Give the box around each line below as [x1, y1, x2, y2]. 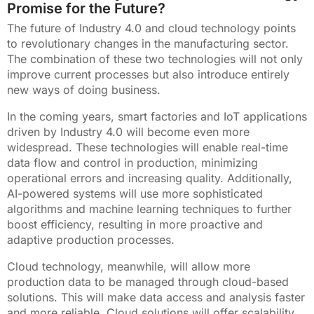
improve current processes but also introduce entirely [7, 67, 289, 82]
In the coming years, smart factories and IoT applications [7, 109, 307, 124]
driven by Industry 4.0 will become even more [7, 125, 250, 139]
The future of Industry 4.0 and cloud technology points [7, 21, 296, 36]
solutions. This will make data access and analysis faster [7, 290, 305, 305]
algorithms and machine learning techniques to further [7, 202, 292, 217]
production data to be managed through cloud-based [7, 275, 289, 289]
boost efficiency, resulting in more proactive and [7, 217, 263, 232]
